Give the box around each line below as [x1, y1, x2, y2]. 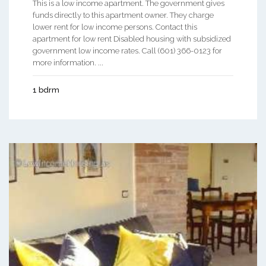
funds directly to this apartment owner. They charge [33, 11, 214, 20]
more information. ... [33, 58, 103, 68]
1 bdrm [33, 85, 59, 95]
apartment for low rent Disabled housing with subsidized [33, 34, 231, 44]
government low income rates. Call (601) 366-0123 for [33, 46, 222, 56]
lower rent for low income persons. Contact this [33, 23, 197, 32]
